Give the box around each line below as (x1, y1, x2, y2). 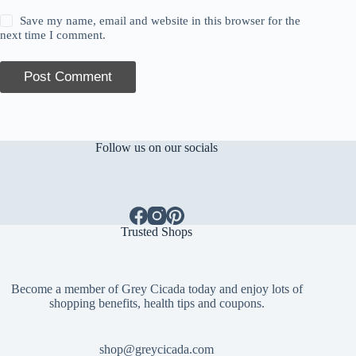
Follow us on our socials (95, 140, 219, 154)
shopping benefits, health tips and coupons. (48, 296, 265, 311)
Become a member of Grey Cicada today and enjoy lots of (10, 282, 303, 296)
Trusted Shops (121, 224, 193, 238)
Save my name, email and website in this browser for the (20, 14, 301, 27)
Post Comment (24, 68, 112, 84)
